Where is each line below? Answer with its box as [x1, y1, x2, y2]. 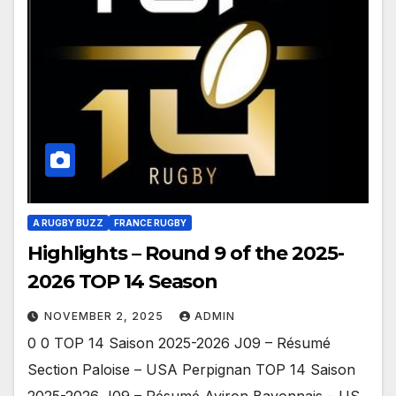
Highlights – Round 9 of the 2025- [27, 240, 344, 265]
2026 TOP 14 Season [27, 269, 218, 293]
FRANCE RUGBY [114, 217, 187, 228]
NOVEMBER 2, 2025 [44, 308, 167, 323]
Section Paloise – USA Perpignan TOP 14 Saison [27, 360, 355, 378]
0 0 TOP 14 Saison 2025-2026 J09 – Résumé [27, 333, 331, 352]
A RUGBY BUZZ [33, 217, 103, 228]
